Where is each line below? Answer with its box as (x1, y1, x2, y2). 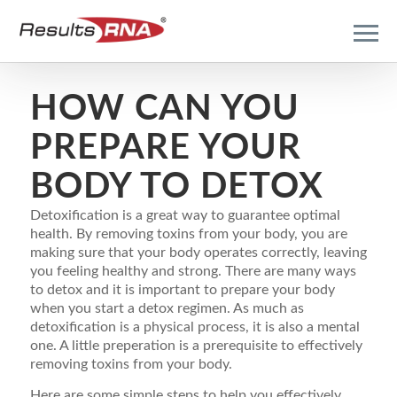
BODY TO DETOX (29, 169, 323, 205)
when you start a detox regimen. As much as (29, 301, 304, 315)
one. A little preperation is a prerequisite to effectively (29, 339, 362, 353)
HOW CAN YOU (29, 91, 300, 127)
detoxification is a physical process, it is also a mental (29, 320, 360, 334)
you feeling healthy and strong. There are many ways (29, 264, 356, 278)
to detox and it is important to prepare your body (29, 283, 335, 297)
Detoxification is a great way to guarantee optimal (29, 208, 340, 222)
